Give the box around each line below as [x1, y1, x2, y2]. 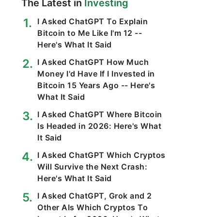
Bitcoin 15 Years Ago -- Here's [37, 80, 155, 90]
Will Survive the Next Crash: [37, 162, 147, 171]
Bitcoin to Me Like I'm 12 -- [37, 28, 142, 38]
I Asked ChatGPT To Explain [37, 16, 148, 26]
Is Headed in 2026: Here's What [37, 121, 161, 131]
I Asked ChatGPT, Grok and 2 [37, 191, 152, 201]
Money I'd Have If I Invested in [37, 69, 155, 78]
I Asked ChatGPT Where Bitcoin [37, 109, 162, 119]
